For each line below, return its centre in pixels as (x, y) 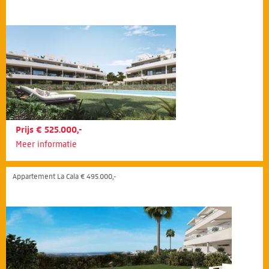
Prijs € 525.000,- (49, 129)
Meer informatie (46, 144)
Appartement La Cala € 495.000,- (64, 176)
